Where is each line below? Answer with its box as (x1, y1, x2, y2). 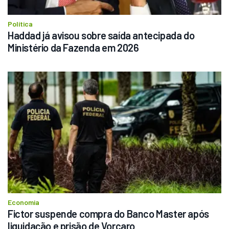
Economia (8, 198, 39, 207)
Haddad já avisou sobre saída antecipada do (8, 29, 195, 41)
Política (8, 19, 33, 28)
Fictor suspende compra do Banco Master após (8, 208, 209, 220)
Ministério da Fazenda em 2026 (8, 41, 139, 54)
